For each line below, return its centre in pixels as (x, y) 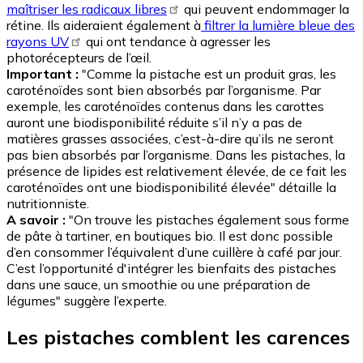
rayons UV (38, 41)
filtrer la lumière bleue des (278, 25)
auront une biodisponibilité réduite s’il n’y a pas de (154, 122)
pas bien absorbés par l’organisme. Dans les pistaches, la (176, 154)
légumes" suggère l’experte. (87, 300)
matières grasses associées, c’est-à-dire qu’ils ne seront (170, 138)
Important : (43, 73)
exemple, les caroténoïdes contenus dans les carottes (165, 106)
